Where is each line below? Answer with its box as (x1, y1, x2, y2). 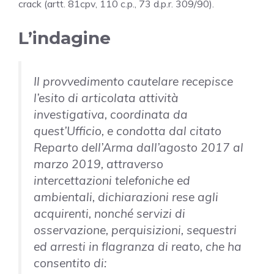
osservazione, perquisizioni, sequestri (34, 223, 237, 238)
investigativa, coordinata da (34, 107, 188, 122)
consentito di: (34, 256, 106, 271)
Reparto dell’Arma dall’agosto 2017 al (34, 140, 243, 155)
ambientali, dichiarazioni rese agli (34, 190, 218, 205)
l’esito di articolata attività (34, 91, 179, 106)
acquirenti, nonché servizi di (34, 206, 185, 221)
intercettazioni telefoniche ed (34, 173, 190, 188)
